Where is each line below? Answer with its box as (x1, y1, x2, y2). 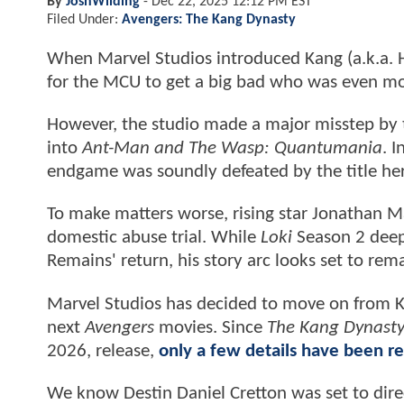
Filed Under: (47, 12, 122, 27)
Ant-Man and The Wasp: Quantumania (82, 139, 382, 159)
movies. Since (154, 317, 267, 337)
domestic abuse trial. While (47, 228, 261, 248)
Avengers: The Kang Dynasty (122, 12, 296, 27)
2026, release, (47, 341, 159, 361)
